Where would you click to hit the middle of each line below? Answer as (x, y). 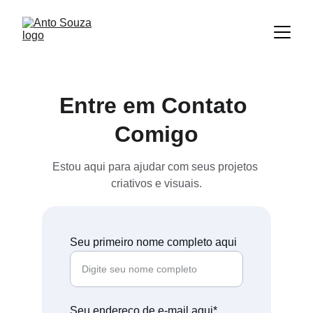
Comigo (156, 134)
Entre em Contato (156, 105)
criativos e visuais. (156, 183)
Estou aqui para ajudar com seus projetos (156, 167)
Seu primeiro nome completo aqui (153, 242)
